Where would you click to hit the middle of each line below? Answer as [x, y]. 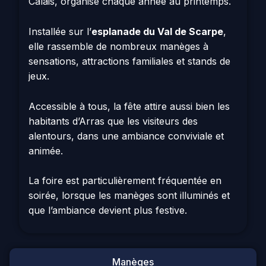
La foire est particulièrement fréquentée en [125, 181]
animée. [46, 151]
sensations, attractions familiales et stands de [129, 61]
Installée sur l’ [60, 31]
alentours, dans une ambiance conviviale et [126, 136]
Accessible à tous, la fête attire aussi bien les [129, 106]
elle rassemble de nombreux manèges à [118, 46]
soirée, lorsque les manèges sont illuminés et [129, 196]
